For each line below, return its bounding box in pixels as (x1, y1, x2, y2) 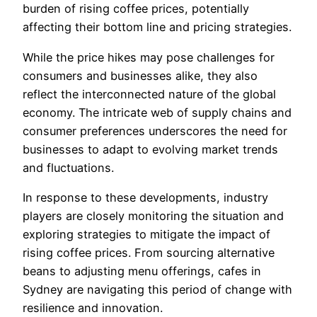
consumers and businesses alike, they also (23, 68, 258, 83)
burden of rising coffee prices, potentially (23, 1, 249, 16)
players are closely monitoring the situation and (23, 209, 284, 223)
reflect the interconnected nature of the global (23, 86, 276, 101)
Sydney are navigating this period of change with (23, 282, 292, 296)
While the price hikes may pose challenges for (23, 50, 275, 64)
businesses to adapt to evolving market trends (23, 142, 278, 156)
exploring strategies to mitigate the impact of (23, 227, 270, 241)
